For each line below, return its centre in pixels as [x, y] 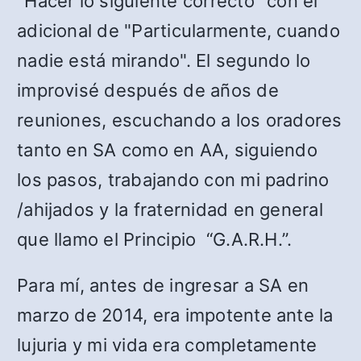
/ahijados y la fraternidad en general [170, 210]
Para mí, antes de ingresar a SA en [163, 286]
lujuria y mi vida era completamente [167, 345]
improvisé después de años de [148, 91]
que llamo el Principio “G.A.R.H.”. [155, 240]
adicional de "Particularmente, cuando [178, 31]
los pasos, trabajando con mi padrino [173, 180]
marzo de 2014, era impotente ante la [175, 315]
